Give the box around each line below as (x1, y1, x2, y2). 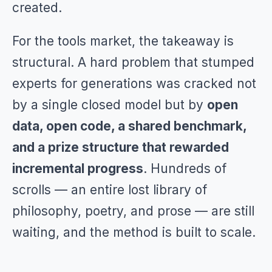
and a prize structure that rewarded (12, 140, 229, 155)
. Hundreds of (143, 161, 226, 176)
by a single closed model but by (12, 97, 207, 112)
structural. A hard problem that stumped (12, 55, 254, 70)
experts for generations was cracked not (12, 76, 256, 91)
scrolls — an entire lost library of (12, 182, 207, 197)
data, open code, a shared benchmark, (12, 118, 246, 134)
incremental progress (12, 161, 143, 176)
